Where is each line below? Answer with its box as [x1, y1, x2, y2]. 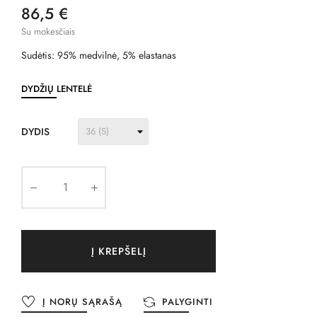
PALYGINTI [162, 295, 213, 309]
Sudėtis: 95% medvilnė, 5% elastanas [21, 47, 176, 62]
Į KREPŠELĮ [91, 243, 146, 258]
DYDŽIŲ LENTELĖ [21, 81, 92, 96]
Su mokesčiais [21, 24, 75, 38]
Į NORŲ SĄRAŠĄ [42, 295, 122, 309]
